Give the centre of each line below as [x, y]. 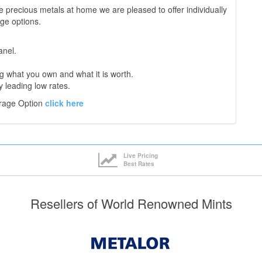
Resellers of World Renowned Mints [131, 203]
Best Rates [139, 164]
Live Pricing [141, 156]
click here [64, 103]
